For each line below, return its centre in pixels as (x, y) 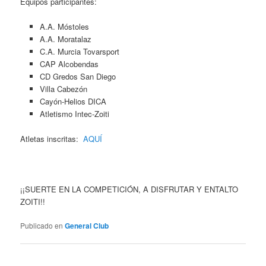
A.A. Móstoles (64, 27)
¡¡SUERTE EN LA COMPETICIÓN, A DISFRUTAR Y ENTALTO (129, 189)
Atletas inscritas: (52, 139)
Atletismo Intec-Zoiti (74, 114)
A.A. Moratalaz (65, 39)
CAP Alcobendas (69, 64)
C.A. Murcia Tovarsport (79, 52)
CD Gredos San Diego (77, 77)
